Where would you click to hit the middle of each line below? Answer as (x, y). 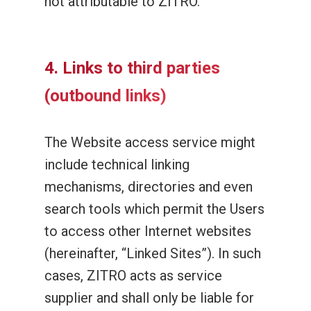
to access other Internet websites (148, 231)
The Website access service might (150, 142)
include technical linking (117, 165)
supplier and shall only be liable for (149, 298)
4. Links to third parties (132, 68)
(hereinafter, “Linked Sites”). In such (153, 253)
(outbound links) (106, 96)
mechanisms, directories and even (149, 187)
